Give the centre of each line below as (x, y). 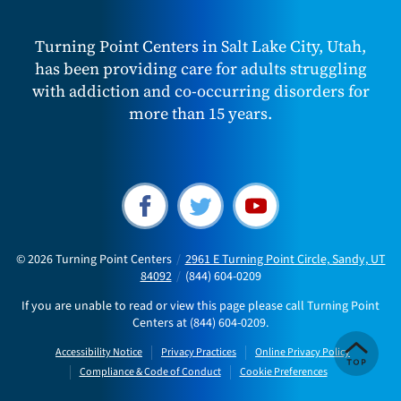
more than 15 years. (200, 114)
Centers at (161, 324)
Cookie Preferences (283, 372)
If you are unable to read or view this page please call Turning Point (200, 307)
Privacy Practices (199, 353)
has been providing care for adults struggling (200, 69)
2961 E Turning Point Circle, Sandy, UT (285, 260)
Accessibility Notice (99, 353)
